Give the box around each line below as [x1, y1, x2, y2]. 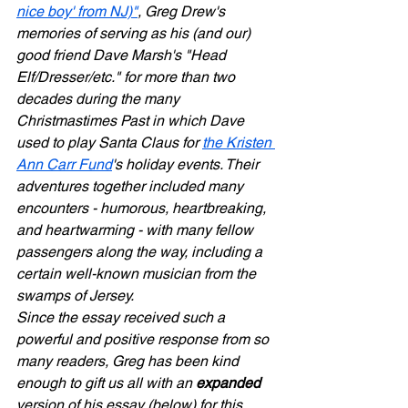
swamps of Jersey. [16, 287, 134, 305]
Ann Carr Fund [16, 156, 112, 174]
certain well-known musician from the [16, 265, 260, 283]
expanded [196, 374, 260, 393]
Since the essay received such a [16, 309, 229, 327]
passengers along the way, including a [16, 243, 266, 261]
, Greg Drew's [138, 3, 229, 21]
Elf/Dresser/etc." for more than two [16, 68, 239, 87]
